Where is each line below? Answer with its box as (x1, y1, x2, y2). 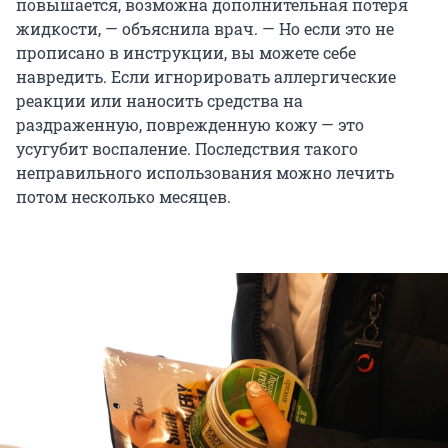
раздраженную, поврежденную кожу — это (16, 114, 364, 136)
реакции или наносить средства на (16, 90, 303, 112)
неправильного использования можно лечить (16, 162, 394, 184)
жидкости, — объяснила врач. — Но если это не (16, 18, 394, 40)
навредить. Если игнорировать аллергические (16, 66, 396, 88)
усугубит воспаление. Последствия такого (16, 138, 358, 160)
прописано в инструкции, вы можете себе (16, 42, 356, 64)
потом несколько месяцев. (16, 186, 231, 208)
